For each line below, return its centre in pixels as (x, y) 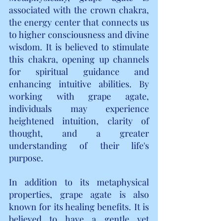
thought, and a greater (79, 133)
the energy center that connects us (79, 22)
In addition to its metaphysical (79, 182)
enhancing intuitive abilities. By (79, 84)
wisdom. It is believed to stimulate (79, 47)
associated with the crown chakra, (79, 10)
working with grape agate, (79, 96)
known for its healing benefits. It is (79, 206)
